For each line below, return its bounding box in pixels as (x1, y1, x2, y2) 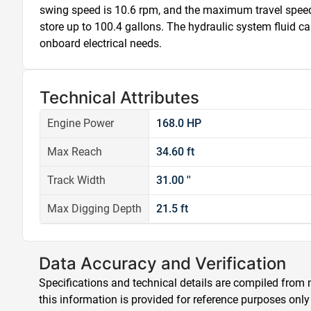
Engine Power (47, 117, 114, 130)
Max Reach (47, 145, 102, 158)
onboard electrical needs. (40, 37, 162, 50)
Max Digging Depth (47, 202, 142, 215)
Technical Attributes (40, 87, 199, 108)
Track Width (47, 174, 106, 187)
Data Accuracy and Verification (39, 253, 286, 274)
